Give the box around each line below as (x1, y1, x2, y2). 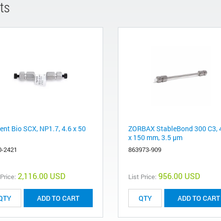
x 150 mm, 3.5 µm (128, 133, 183, 143)
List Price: (128, 172, 156, 182)
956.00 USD (158, 171, 200, 182)
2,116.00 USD (18, 171, 66, 182)
